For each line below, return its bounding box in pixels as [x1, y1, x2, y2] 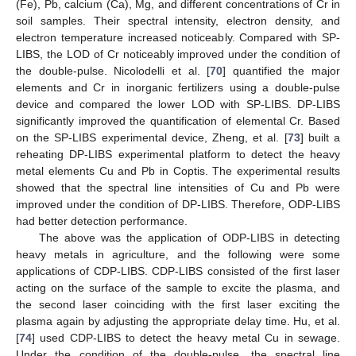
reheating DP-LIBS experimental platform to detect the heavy [16, 148, 340, 161]
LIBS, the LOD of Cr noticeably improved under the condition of [16, 48, 340, 61]
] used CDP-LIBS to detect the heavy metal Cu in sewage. [32, 331, 340, 345]
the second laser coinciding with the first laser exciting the [16, 298, 340, 311]
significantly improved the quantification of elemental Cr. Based [16, 114, 340, 128]
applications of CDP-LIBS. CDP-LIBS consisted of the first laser [16, 265, 340, 278]
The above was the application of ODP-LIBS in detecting [38, 231, 340, 245]
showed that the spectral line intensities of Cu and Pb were [16, 181, 340, 195]
